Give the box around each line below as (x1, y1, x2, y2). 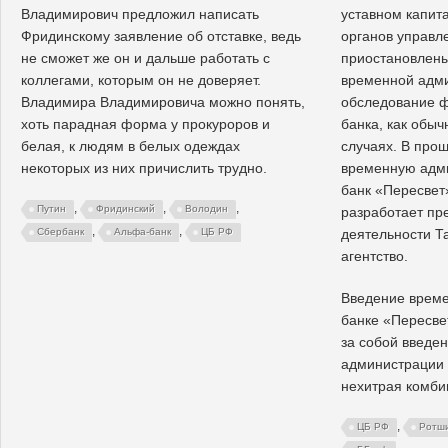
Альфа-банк (114, 225, 171, 237)
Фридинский (96, 202, 155, 214)
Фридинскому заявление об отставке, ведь (21, 27, 301, 44)
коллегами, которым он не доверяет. (21, 71, 261, 88)
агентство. (341, 247, 408, 264)
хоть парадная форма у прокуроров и (21, 115, 270, 132)
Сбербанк (37, 225, 84, 237)
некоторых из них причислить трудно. (21, 159, 267, 176)
